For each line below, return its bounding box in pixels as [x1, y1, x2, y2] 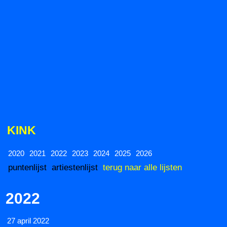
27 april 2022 [7, 216, 49, 225]
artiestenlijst [52, 163, 98, 172]
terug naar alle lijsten [103, 163, 182, 172]
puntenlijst [8, 163, 47, 172]
